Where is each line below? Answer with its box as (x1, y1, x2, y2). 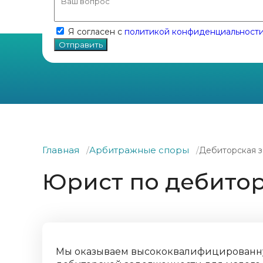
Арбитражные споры (89, 144, 191, 156)
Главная (42, 144, 82, 156)
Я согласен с (68, 26, 124, 37)
